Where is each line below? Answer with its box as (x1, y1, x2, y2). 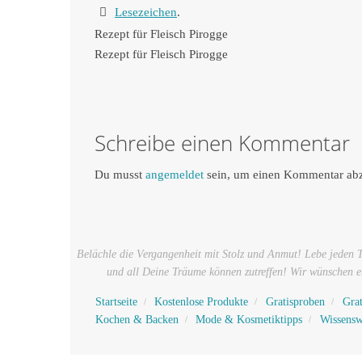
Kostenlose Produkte (154, 295, 249, 308)
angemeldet (145, 167, 204, 181)
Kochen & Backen (95, 313, 179, 326)
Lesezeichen (115, 5, 177, 19)
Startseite (95, 295, 137, 308)
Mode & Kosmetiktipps (196, 313, 303, 326)
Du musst (95, 167, 145, 181)
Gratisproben (265, 295, 325, 308)
